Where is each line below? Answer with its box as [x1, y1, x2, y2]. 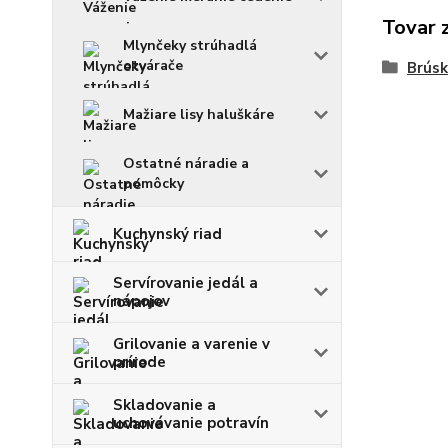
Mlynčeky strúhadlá [123, 36, 257, 55]
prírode [113, 352, 166, 372]
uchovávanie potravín [113, 413, 269, 433]
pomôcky [123, 174, 184, 193]
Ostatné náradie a [123, 154, 249, 173]
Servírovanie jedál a [113, 273, 258, 293]
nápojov [113, 291, 170, 311]
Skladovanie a [113, 395, 216, 415]
